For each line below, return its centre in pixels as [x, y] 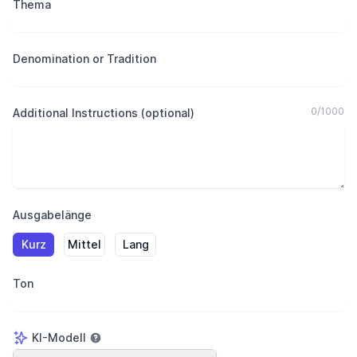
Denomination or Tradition [84, 59]
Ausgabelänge [52, 215]
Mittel [84, 244]
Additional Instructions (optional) [104, 113]
